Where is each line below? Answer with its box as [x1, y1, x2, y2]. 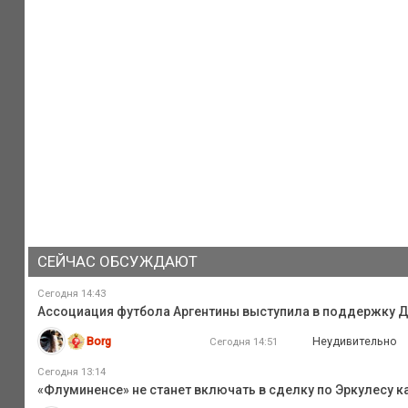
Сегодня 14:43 [36, 287, 106, 300]
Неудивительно [312, 333, 398, 348]
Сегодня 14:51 [209, 334, 278, 348]
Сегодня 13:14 [36, 366, 106, 379]
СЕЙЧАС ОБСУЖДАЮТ [36, 251, 198, 270]
